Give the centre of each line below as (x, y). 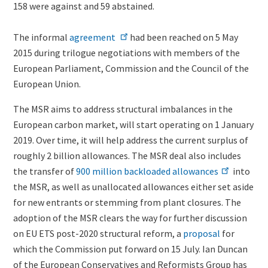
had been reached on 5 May (184, 37)
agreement (93, 37)
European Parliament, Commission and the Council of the (131, 68)
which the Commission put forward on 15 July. (107, 249)
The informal (41, 37)
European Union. (47, 83)
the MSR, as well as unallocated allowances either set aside (133, 186)
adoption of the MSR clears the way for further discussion (130, 217)
